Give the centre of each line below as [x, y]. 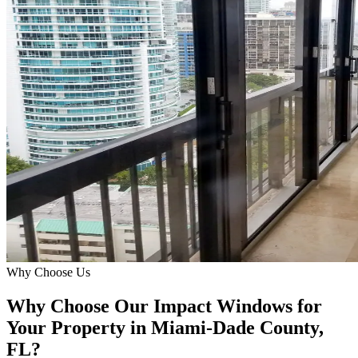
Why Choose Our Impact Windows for [164, 306]
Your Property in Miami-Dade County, [165, 327]
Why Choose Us [48, 272]
